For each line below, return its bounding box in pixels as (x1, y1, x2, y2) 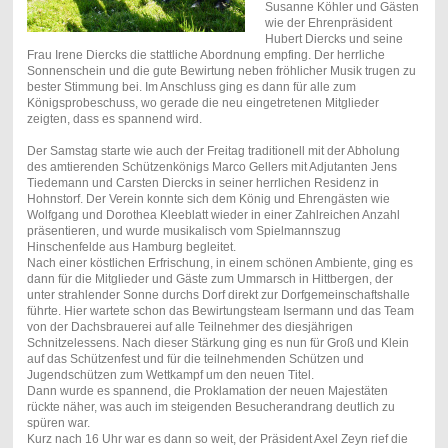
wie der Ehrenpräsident (264, 16, 392, 31)
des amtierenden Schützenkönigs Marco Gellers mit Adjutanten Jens (26, 160, 397, 175)
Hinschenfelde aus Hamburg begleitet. (26, 240, 236, 255)
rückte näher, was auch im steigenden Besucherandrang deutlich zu (26, 400, 395, 415)
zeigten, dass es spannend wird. (26, 112, 202, 127)
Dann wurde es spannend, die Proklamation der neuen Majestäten (26, 384, 388, 399)
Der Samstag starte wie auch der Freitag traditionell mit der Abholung (26, 144, 400, 159)
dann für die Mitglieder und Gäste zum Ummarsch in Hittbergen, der (26, 272, 393, 287)
